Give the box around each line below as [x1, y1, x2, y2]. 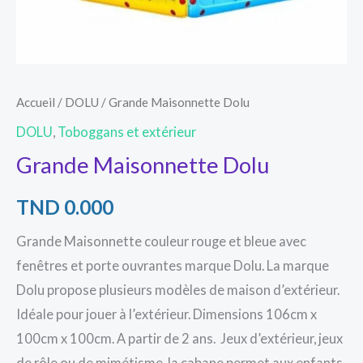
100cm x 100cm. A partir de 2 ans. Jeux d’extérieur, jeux [16, 331, 343, 347]
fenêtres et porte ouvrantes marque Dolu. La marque [16, 258, 329, 274]
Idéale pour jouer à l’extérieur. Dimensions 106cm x [16, 306, 317, 322]
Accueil [16, 95, 55, 110]
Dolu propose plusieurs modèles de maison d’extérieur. [16, 282, 340, 298]
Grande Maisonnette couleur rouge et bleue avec [16, 233, 306, 250]
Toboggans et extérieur [58, 124, 196, 140]
